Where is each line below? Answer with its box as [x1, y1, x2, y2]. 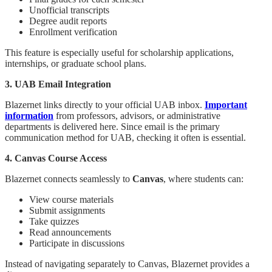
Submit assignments [29, 205, 105, 216]
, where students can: [163, 173, 243, 184]
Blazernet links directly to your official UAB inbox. [5, 99, 205, 110]
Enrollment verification [29, 26, 117, 37]
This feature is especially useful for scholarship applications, [5, 47, 234, 58]
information [5, 110, 53, 121]
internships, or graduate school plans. [5, 58, 146, 69]
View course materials [29, 194, 114, 205]
